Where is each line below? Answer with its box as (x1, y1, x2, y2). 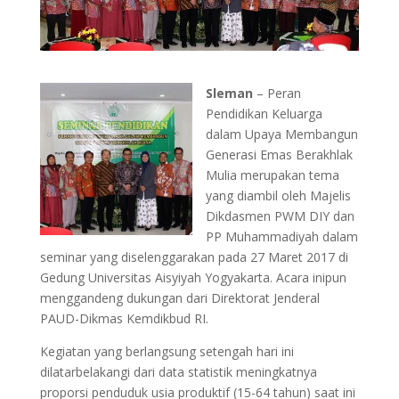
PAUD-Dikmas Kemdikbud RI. (39, 310, 208, 328)
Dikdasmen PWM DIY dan (205, 208, 354, 225)
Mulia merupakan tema (205, 167, 339, 184)
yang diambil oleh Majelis (205, 187, 351, 205)
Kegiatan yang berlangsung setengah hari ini (39, 343, 294, 361)
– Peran (252, 85, 301, 102)
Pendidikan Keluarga (205, 105, 322, 123)
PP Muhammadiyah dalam (205, 228, 358, 246)
